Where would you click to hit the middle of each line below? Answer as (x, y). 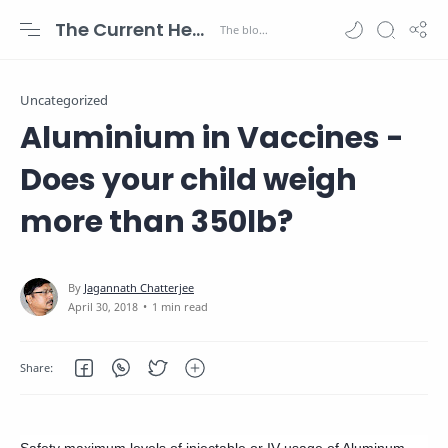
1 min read (180, 306)
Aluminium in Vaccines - (212, 138)
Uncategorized (64, 100)
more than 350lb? (156, 222)
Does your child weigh (188, 180)
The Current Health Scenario (198, 29)
